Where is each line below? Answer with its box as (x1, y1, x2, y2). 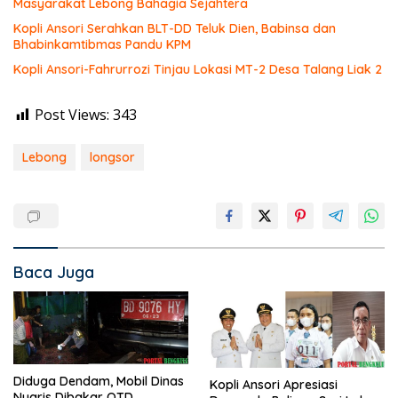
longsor (90, 149, 135, 166)
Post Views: (35, 105, 109, 125)
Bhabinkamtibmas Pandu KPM (13, 36, 191, 53)
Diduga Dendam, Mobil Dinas (13, 372, 184, 389)
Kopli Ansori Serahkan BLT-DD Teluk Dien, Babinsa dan (13, 20, 336, 37)
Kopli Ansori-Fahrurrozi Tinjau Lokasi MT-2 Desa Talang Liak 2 (13, 61, 382, 78)
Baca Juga (13, 262, 94, 283)
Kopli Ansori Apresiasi (210, 377, 338, 394)
